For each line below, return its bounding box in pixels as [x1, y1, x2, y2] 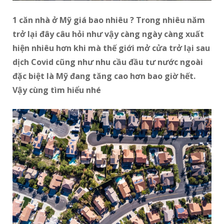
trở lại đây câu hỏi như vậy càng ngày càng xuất [12, 28, 204, 40]
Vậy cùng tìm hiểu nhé [12, 84, 101, 96]
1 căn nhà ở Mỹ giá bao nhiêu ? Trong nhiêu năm [12, 14, 205, 26]
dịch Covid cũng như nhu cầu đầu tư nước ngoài [12, 56, 203, 68]
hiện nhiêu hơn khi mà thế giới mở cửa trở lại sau [12, 42, 210, 54]
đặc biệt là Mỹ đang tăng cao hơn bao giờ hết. [12, 70, 195, 82]
